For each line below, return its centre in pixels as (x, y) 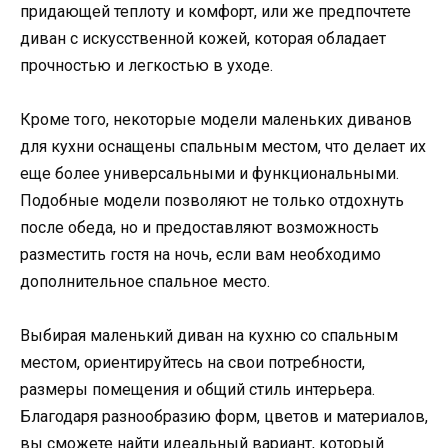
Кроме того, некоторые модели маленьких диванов (216, 120)
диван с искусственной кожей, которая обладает (203, 38)
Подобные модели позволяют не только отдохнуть (212, 201)
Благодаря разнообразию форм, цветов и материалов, (224, 417)
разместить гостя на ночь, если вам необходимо (200, 255)
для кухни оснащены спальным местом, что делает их (223, 147)
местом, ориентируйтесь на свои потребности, (192, 363)
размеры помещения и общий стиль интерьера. (197, 390)
